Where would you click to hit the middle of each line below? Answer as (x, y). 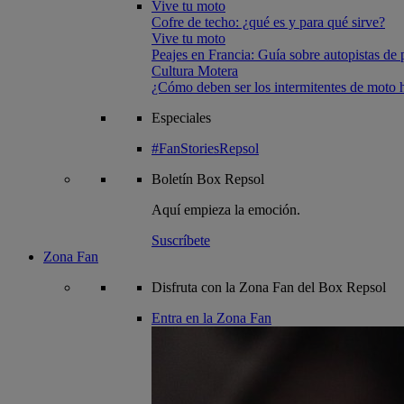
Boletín (174, 179)
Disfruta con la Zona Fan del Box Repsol (269, 287)
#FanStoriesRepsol (205, 148)
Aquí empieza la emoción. (226, 210)
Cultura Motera (195, 71)
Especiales (181, 118)
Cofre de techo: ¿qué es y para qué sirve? (268, 22)
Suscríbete (181, 240)
